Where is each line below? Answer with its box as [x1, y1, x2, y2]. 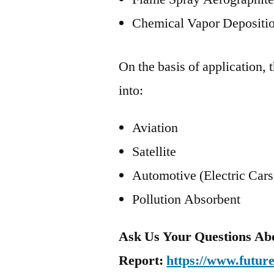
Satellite [132, 143, 177, 160]
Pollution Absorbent [132, 191, 241, 208]
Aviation [132, 119, 179, 136]
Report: [119, 252, 167, 269]
